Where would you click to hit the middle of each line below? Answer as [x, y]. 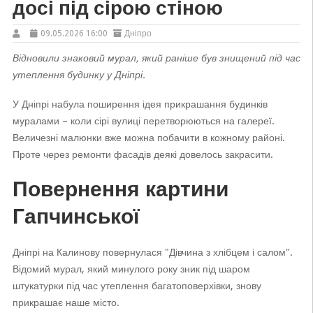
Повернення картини [120, 189]
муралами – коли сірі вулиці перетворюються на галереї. [143, 121]
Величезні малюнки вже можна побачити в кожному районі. [148, 138]
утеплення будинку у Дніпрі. [79, 75]
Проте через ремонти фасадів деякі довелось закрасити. [143, 154]
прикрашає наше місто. [66, 303]
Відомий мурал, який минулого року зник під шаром [131, 269]
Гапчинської [75, 216]
